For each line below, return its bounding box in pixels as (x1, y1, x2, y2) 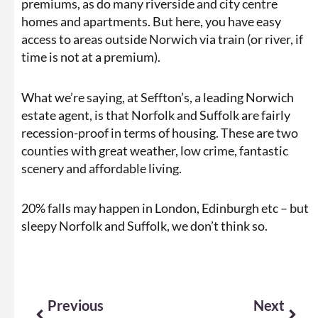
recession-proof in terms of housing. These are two (21, 124, 298, 141)
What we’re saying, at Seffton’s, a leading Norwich (21, 89, 294, 105)
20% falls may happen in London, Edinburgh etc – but (21, 200, 309, 216)
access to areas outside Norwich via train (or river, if (21, 31, 303, 48)
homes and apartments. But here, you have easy (21, 13, 281, 30)
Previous (48, 296, 104, 314)
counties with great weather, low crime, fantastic (21, 142, 288, 158)
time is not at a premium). (21, 49, 160, 65)
